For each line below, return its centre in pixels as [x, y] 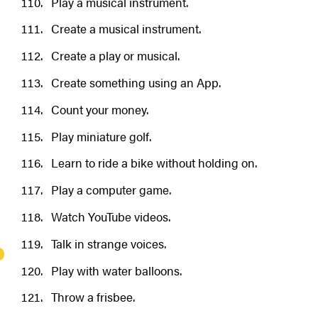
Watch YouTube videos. [110, 216]
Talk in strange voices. [108, 243]
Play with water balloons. [116, 270]
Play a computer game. [111, 190]
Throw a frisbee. [93, 297]
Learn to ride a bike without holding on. [154, 163]
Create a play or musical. [115, 56]
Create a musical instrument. [126, 29]
